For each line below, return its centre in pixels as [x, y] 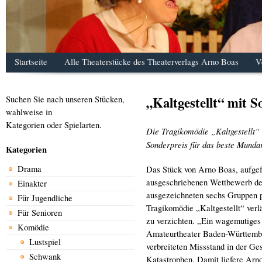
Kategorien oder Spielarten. [54, 125]
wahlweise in [29, 112]
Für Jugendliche [45, 198]
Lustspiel [45, 242]
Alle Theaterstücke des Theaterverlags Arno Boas [151, 62]
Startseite [31, 62]
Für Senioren [40, 212]
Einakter [32, 183]
